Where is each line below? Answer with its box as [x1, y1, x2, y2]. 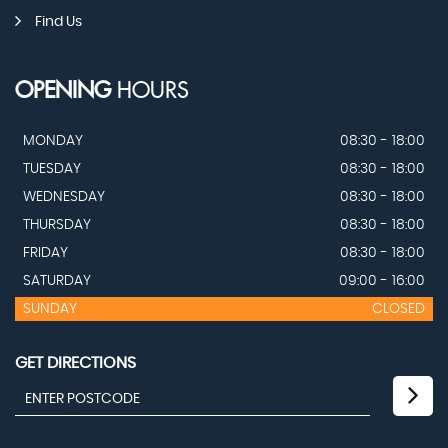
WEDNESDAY [23, 190, 105, 205]
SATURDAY [23, 274, 91, 289]
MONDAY [23, 134, 83, 149]
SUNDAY [23, 302, 77, 317]
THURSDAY [23, 218, 91, 233]
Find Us [35, 15, 82, 30]
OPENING [15, 79, 111, 105]
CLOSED [372, 302, 425, 317]
